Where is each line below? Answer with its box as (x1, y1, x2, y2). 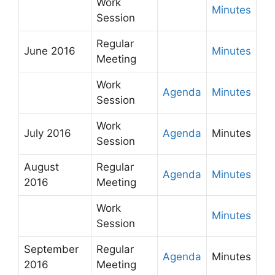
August (24, 161, 59, 173)
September (24, 243, 79, 255)
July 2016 (24, 127, 71, 139)
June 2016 (24, 45, 76, 57)
